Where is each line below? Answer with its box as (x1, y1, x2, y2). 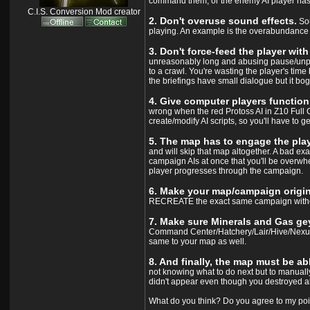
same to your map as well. (148, 237, 246, 247)
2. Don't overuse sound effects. (148, 15, 297, 27)
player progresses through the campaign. (148, 166, 303, 176)
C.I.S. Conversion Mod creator (27, 7, 140, 17)
